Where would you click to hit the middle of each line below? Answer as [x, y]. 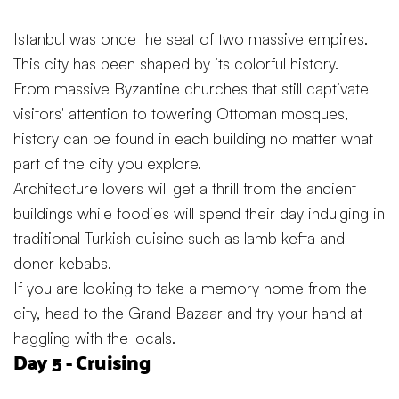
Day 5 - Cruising [81, 362]
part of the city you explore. [107, 163]
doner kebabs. [62, 263]
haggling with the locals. [94, 338]
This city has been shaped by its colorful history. [176, 64]
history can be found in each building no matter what [193, 138]
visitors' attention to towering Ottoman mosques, [181, 114]
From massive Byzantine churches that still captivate [191, 89]
